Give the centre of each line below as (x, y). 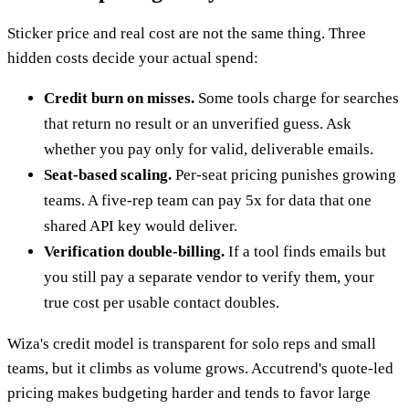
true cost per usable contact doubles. (162, 303)
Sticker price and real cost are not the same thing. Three (187, 34)
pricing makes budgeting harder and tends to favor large (189, 393)
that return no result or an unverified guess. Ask (198, 124)
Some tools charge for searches (297, 99)
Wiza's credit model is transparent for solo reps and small (192, 344)
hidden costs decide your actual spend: (133, 58)
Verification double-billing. (134, 252)
